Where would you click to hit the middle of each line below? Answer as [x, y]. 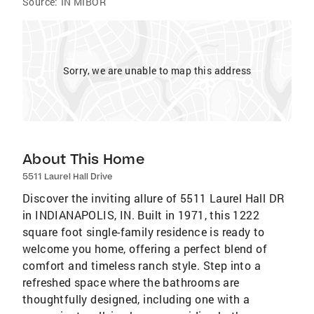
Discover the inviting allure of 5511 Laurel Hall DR [154, 198]
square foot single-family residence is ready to [144, 232]
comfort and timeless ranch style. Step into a [142, 265]
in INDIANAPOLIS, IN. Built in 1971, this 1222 [141, 215]
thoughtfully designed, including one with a [136, 299]
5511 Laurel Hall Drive [68, 176]
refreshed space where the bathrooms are [131, 282]
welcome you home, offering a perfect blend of [145, 248]
